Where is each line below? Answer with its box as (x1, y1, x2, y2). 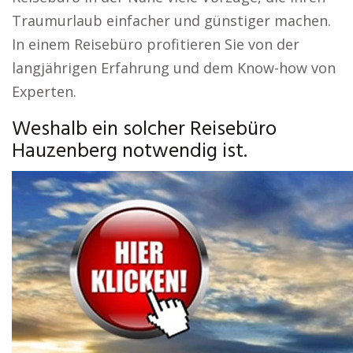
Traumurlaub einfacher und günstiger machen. (12, 11, 331, 30)
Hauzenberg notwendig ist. (12, 136, 247, 168)
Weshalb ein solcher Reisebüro (12, 113, 277, 146)
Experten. (12, 82, 76, 101)
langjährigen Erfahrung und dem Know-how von (12, 58, 336, 77)
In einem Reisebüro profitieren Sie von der (12, 35, 299, 54)
